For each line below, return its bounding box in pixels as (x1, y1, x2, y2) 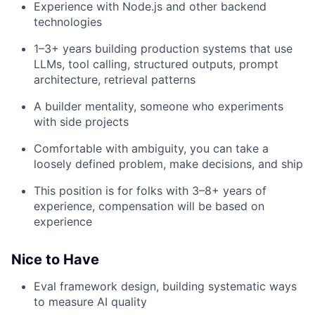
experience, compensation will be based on (34, 199, 264, 214)
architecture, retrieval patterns (34, 72, 195, 87)
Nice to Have (11, 251, 99, 269)
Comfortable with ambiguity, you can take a (34, 141, 269, 156)
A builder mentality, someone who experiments (34, 99, 283, 114)
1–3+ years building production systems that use (34, 41, 292, 56)
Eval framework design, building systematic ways (34, 279, 297, 294)
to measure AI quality (34, 295, 147, 309)
